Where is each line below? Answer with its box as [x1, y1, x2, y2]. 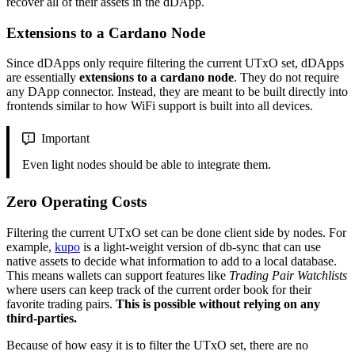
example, [6, 239, 55, 254]
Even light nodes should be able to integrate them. [22, 158, 271, 172]
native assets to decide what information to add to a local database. [6, 254, 337, 268]
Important [41, 132, 90, 146]
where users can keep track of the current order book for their [6, 282, 311, 296]
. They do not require [234, 71, 339, 85]
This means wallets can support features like [6, 268, 229, 282]
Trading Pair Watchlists [229, 268, 347, 282]
